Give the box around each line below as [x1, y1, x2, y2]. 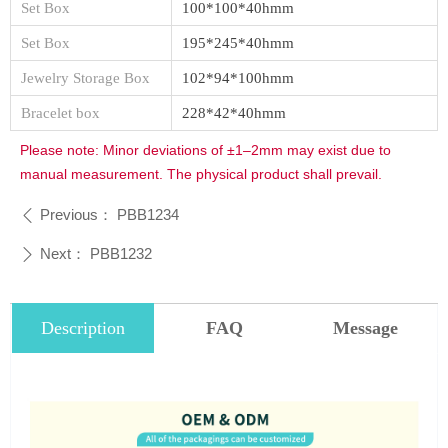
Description [41, 318, 125, 338]
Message [332, 318, 398, 338]
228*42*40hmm [182, 105, 286, 121]
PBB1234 [117, 206, 179, 223]
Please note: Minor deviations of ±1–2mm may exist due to [20, 142, 391, 158]
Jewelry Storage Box [21, 70, 150, 86]
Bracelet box [21, 105, 100, 121]
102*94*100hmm [182, 70, 294, 86]
